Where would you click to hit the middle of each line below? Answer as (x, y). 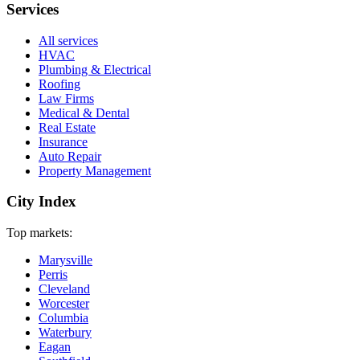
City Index (41, 202)
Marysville (65, 260)
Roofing (59, 84)
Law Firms (66, 98)
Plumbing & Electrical (95, 69)
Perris (53, 275)
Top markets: (39, 233)
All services (68, 40)
